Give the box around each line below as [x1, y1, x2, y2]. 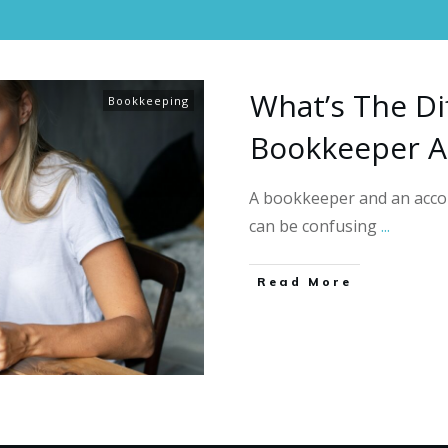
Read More [257, 274, 352, 290]
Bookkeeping [108, 93, 189, 109]
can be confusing [249, 215, 381, 238]
